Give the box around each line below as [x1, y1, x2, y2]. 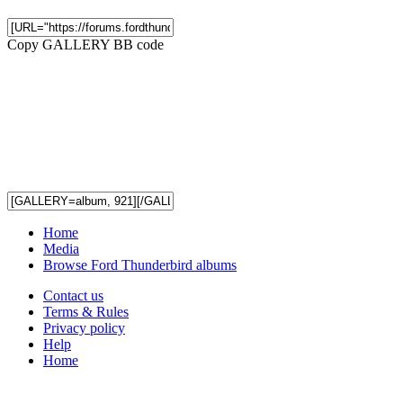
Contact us [43, 287, 103, 303]
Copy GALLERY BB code [7, 36, 164, 52]
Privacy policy [43, 319, 125, 336]
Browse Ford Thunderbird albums [43, 256, 237, 273]
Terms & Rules [43, 303, 129, 319]
